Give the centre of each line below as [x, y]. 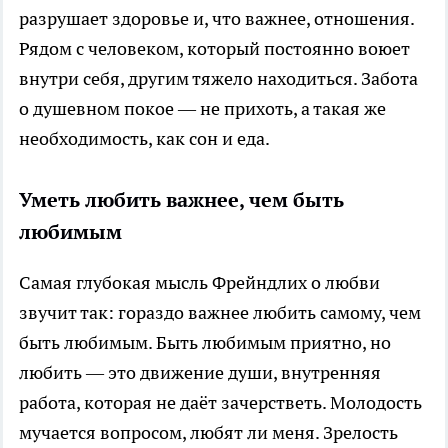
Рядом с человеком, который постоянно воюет [214, 48]
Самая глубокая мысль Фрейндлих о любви [199, 282]
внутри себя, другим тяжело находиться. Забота [218, 78]
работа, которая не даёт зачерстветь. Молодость [220, 402]
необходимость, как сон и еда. [144, 138]
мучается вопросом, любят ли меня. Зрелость [208, 432]
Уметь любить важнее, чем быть [181, 199]
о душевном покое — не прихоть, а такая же [202, 108]
